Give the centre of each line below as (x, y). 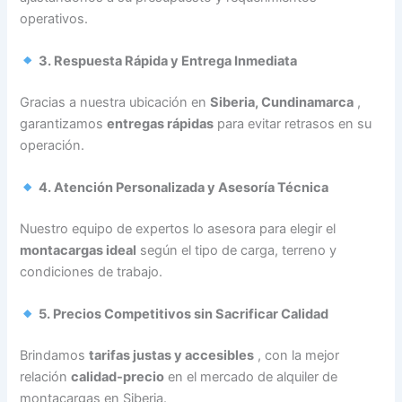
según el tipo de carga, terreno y (237, 251)
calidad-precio (118, 377)
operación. (52, 145)
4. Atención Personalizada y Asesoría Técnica (184, 188)
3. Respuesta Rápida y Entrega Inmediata (168, 61)
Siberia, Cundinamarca (282, 102)
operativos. (54, 18)
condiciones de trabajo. (92, 272)
